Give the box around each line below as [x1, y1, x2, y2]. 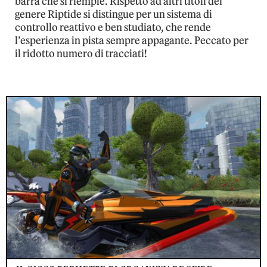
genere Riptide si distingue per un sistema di [15, 7, 212, 21]
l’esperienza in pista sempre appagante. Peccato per [15, 33, 249, 47]
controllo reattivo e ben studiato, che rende [15, 20, 211, 34]
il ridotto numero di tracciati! [15, 46, 147, 60]
